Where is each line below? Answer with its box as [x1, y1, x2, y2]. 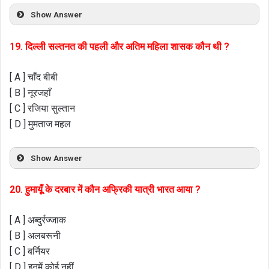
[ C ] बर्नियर [10, 246, 50, 258]
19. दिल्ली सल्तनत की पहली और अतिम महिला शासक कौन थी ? [10, 40, 229, 52]
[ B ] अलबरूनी [10, 230, 61, 242]
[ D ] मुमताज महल [10, 118, 71, 130]
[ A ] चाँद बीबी [10, 71, 58, 83]
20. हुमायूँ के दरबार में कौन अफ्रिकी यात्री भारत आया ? [10, 184, 201, 196]
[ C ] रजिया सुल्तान [10, 102, 75, 114]
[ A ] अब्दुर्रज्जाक [10, 214, 66, 226]
